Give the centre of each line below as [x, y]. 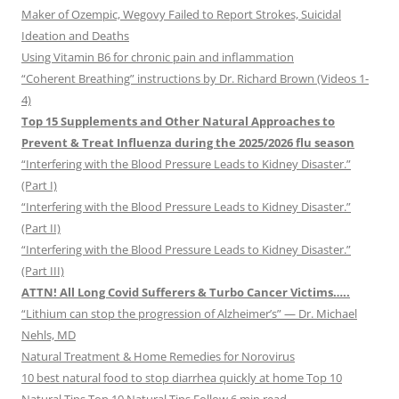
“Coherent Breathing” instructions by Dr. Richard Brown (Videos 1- [195, 79]
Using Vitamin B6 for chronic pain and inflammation [158, 57]
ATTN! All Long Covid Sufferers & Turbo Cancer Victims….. [186, 293]
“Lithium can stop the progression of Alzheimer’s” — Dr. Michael [189, 314]
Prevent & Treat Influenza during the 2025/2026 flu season [188, 143]
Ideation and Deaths [75, 36]
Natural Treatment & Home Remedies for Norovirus [158, 357]
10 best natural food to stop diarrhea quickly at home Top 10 [182, 378]
